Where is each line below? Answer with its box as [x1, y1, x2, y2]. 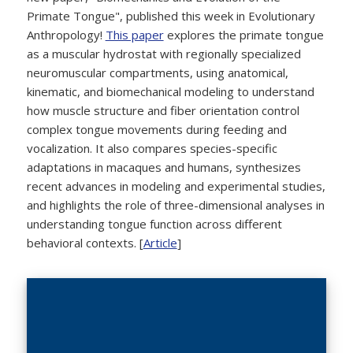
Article [143, 235, 177, 251]
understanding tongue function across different [26, 216, 282, 232]
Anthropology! [26, 27, 106, 43]
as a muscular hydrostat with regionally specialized [26, 46, 301, 62]
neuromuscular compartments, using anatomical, [26, 65, 288, 81]
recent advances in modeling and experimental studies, [26, 178, 325, 195]
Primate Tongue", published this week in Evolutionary [26, 8, 315, 24]
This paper [105, 27, 164, 43]
